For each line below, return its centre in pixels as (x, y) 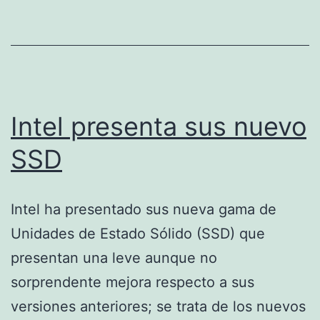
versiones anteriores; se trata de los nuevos (158, 306)
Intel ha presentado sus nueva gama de (144, 209)
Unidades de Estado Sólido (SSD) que (138, 233)
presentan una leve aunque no (114, 257)
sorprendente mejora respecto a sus (132, 282)
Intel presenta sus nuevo (159, 126)
